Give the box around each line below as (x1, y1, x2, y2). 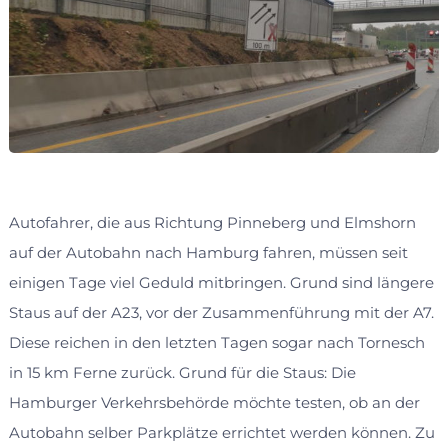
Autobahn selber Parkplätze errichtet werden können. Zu (8, 423, 435, 443)
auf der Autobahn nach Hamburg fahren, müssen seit (8, 243, 408, 263)
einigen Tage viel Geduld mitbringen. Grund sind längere (8, 273, 434, 293)
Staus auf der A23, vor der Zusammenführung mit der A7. (8, 303, 434, 323)
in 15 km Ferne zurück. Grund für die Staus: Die (8, 363, 356, 383)
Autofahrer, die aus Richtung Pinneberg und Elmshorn (8, 213, 416, 233)
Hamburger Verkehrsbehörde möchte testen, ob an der (8, 393, 420, 413)
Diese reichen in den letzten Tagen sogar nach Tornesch (8, 333, 425, 353)
